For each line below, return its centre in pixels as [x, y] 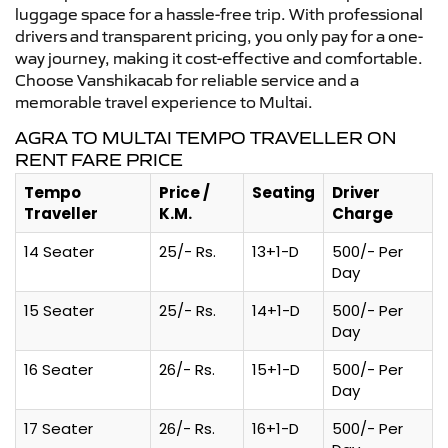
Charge [362, 213]
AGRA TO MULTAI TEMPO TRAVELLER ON [205, 137]
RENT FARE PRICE [99, 159]
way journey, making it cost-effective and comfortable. [219, 57]
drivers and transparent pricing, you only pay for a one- [219, 35]
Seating [283, 192]
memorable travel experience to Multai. [164, 101]
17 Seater [58, 428]
